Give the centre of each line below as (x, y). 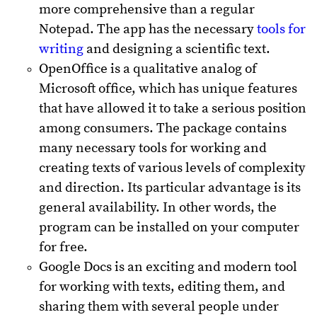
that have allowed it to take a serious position (173, 108)
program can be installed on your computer (169, 227)
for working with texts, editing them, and (162, 287)
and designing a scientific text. (177, 49)
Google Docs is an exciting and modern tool (168, 267)
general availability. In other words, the (158, 207)
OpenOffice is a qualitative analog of (148, 69)
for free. (63, 247)
